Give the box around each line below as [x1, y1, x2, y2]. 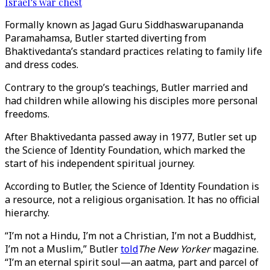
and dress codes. [5, 58, 78, 71]
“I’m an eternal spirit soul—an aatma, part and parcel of [5, 256, 259, 269]
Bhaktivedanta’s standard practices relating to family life [5, 45, 262, 58]
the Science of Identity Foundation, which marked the [5, 143, 245, 157]
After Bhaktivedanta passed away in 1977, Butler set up [5, 130, 257, 143]
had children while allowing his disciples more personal [5, 94, 258, 107]
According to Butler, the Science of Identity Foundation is [5, 180, 259, 193]
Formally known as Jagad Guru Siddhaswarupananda [5, 18, 243, 31]
